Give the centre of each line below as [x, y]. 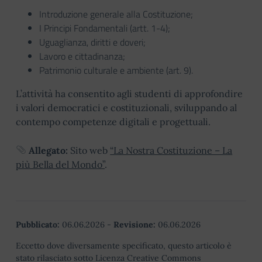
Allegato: [49, 150]
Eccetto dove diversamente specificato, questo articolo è [124, 245]
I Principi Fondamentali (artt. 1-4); [105, 28]
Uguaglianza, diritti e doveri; [92, 42]
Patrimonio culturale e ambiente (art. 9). [116, 70]
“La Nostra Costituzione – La [171, 150]
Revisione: [135, 224]
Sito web [89, 150]
